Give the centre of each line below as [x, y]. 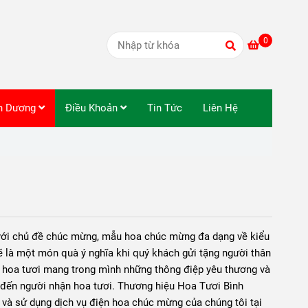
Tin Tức [165, 108]
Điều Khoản [93, 108]
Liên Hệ [220, 108]
